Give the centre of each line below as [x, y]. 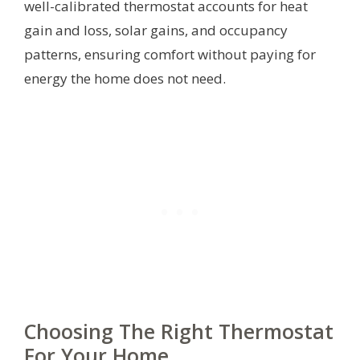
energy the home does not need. [125, 79]
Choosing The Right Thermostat [179, 331]
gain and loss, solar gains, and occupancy [156, 31]
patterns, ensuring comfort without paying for [170, 55]
